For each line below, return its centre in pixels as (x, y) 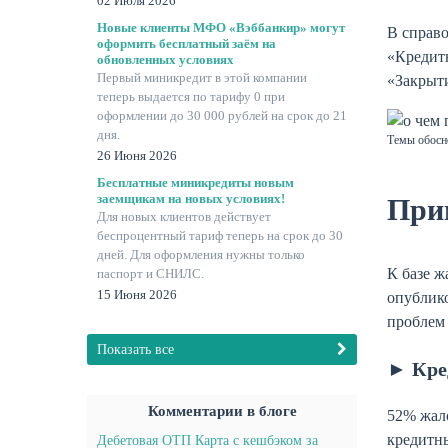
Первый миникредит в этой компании (202, 77)
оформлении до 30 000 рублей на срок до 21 (222, 115)
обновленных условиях (165, 59)
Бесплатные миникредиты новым (195, 182)
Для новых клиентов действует (184, 216)
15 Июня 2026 (137, 294)
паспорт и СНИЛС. (150, 273)
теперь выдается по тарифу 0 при (191, 96)
